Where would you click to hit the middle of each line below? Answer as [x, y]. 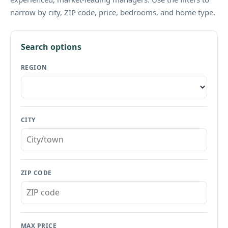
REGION [34, 67]
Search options [51, 47]
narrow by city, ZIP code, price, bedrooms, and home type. [113, 12]
